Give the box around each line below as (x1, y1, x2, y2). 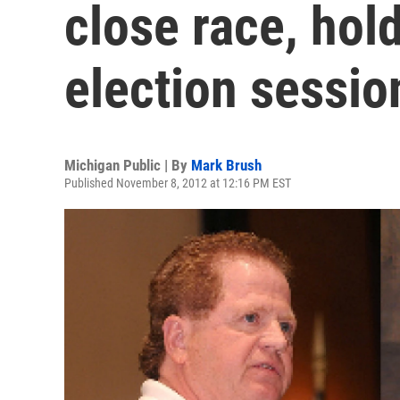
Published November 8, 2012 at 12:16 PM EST (64, 176, 291, 190)
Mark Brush (191, 156, 262, 174)
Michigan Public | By (64, 156, 191, 174)
